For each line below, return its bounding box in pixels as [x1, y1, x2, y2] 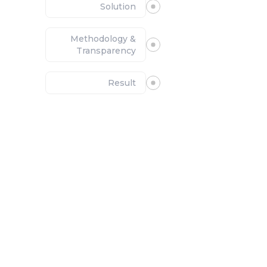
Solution [100, 1, 136, 13]
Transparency [76, 45, 136, 57]
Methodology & [70, 33, 136, 45]
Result [108, 77, 136, 89]
